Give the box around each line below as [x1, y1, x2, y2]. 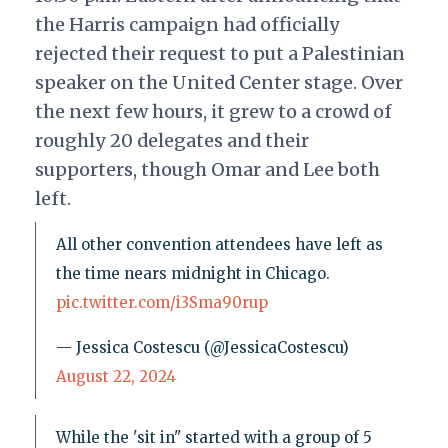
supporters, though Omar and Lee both [34, 158, 380, 182]
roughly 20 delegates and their [34, 129, 309, 153]
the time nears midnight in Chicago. [55, 264, 330, 284]
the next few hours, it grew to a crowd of [34, 100, 392, 124]
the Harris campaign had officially [34, 13, 340, 37]
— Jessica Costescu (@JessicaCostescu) [55, 338, 349, 358]
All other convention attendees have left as [55, 235, 383, 255]
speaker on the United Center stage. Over [34, 71, 403, 95]
